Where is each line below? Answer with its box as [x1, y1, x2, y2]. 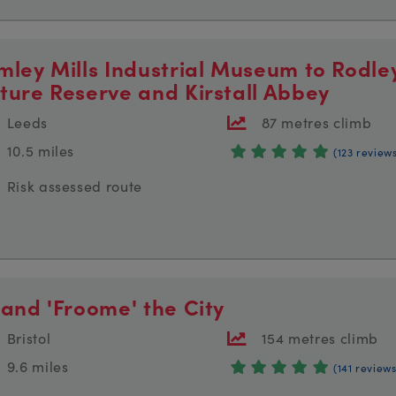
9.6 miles [6, 356, 69, 377]
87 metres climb [261, 112, 372, 133]
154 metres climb [261, 328, 378, 348]
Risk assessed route [6, 176, 142, 196]
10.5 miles [6, 141, 75, 161]
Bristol [6, 328, 51, 348]
